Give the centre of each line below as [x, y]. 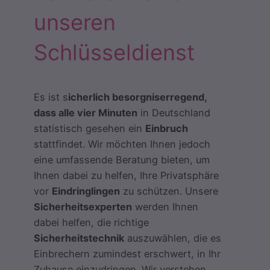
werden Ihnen [165, 207]
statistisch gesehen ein [89, 129]
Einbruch [167, 129]
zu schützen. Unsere [169, 191]
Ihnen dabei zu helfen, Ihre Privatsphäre [126, 176]
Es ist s [51, 97]
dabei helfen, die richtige [91, 223]
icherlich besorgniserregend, [137, 97]
